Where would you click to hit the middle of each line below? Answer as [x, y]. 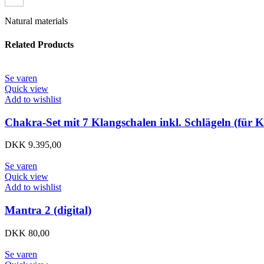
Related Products [39, 44]
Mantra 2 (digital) [48, 210]
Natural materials [36, 21]
